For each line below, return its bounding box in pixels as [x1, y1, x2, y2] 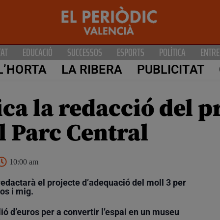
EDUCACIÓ [23, 44, 53, 60]
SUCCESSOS [67, 44, 102, 60]
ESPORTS [117, 44, 144, 60]
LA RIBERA [61, 62, 122, 77]
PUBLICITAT [137, 62, 204, 77]
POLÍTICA [159, 44, 186, 60]
